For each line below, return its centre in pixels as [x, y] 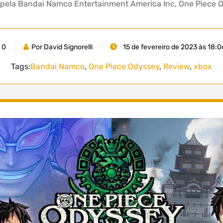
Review [176, 66]
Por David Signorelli [62, 47]
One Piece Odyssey [124, 66]
